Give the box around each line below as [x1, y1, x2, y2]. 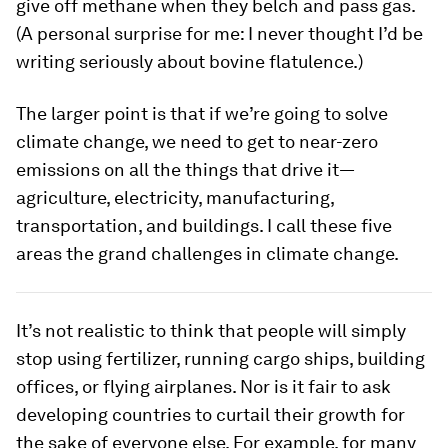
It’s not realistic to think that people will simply [16, 320, 406, 342]
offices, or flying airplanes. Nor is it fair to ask [16, 376, 391, 398]
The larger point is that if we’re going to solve [16, 103, 388, 125]
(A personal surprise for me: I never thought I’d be [16, 23, 423, 45]
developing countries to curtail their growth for [16, 404, 405, 426]
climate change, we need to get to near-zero [16, 131, 378, 153]
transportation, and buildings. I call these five [16, 215, 392, 237]
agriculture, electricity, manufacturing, [16, 187, 334, 209]
